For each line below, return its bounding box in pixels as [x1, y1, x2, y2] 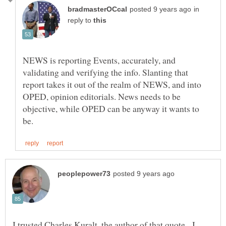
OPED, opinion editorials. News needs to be [23, 90, 181, 103]
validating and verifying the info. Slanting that [23, 66, 188, 79]
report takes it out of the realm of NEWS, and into [23, 78, 201, 91]
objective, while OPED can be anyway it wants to [23, 102, 199, 115]
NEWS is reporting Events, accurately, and [23, 54, 176, 67]
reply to [68, 17, 93, 25]
